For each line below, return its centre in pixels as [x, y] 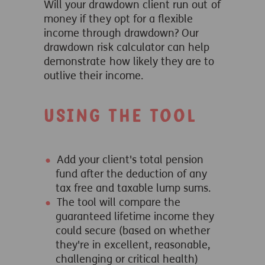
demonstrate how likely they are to [129, 62]
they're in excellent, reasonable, [133, 245]
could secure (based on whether [133, 231]
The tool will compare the [119, 202]
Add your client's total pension [130, 160]
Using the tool [120, 116]
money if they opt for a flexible [119, 19]
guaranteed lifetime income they [135, 216]
